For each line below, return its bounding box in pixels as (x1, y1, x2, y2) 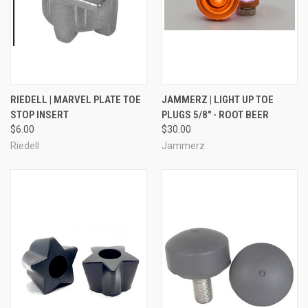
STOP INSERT (10, 108, 69, 121)
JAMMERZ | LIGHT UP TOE (161, 93, 274, 106)
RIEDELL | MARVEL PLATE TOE (10, 93, 141, 106)
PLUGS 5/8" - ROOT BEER (161, 108, 269, 121)
